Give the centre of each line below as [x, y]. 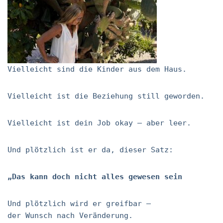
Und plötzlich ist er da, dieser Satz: [90, 150]
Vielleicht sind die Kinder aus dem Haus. [97, 69]
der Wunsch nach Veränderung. [70, 216]
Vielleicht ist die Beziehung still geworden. [106, 96]
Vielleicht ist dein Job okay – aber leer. [99, 123]
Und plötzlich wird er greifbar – [79, 204]
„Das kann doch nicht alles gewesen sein [95, 177]
